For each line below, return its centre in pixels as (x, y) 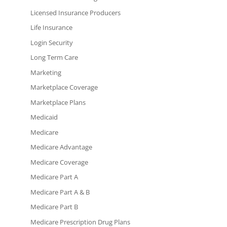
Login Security (51, 42)
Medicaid (44, 117)
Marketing (46, 72)
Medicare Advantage (61, 147)
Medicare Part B (54, 207)
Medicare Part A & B (60, 192)
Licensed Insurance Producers (75, 12)
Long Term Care (54, 58)
